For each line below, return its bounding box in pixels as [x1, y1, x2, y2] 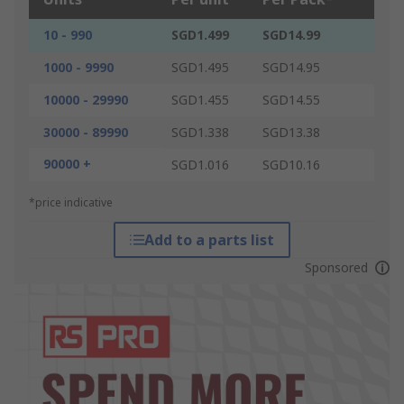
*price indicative [29, 195, 113, 211]
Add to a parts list [143, 230, 274, 251]
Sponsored [304, 259, 368, 277]
